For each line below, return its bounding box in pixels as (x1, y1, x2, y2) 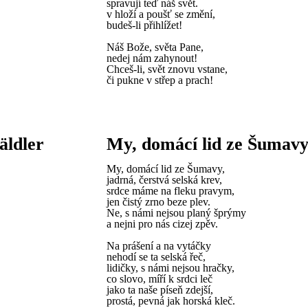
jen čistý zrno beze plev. (107, 196, 210, 208)
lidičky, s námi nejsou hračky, (107, 262, 234, 274)
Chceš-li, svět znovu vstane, (107, 63, 228, 75)
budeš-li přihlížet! (107, 19, 182, 31)
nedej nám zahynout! (107, 52, 197, 64)
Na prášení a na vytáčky (107, 240, 211, 252)
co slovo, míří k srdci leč (107, 273, 212, 285)
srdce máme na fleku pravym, (107, 185, 234, 197)
